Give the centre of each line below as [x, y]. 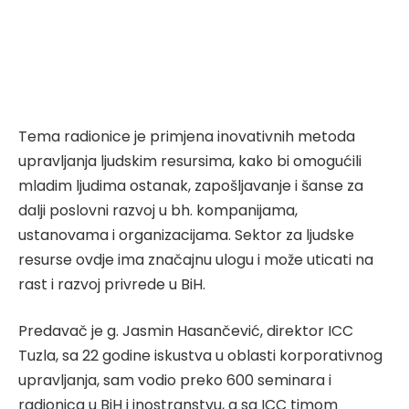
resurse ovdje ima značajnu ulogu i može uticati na [196, 259]
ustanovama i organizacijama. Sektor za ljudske [186, 235]
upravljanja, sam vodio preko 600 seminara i [175, 381]
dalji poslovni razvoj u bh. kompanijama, [158, 210]
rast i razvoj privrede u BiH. [112, 284]
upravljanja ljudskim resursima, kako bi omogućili [190, 161]
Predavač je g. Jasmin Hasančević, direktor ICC [186, 331]
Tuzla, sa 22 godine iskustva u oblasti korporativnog [200, 356]
